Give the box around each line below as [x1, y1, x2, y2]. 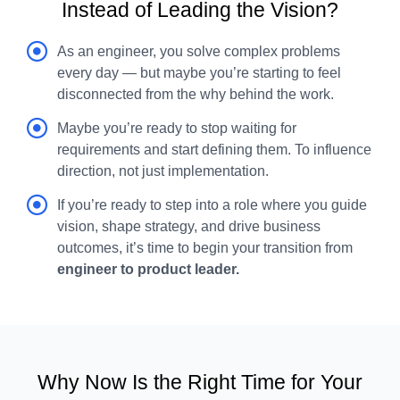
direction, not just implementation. [56, 163, 269, 179]
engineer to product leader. [56, 262, 239, 278]
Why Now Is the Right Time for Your [37, 371, 362, 395]
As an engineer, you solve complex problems [56, 44, 340, 60]
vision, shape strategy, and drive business [56, 219, 321, 235]
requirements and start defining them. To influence [56, 142, 371, 158]
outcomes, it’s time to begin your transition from [56, 240, 353, 256]
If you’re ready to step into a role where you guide [56, 197, 367, 213]
